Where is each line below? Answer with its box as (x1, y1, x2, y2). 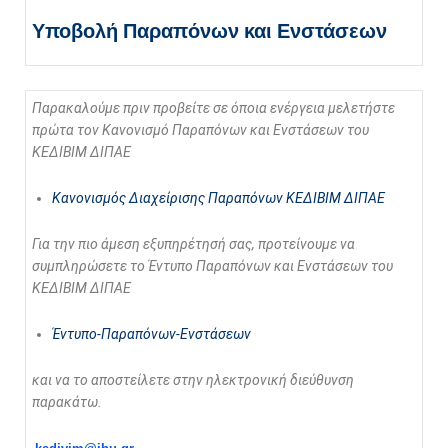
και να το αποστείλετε (32, 372, 170, 388)
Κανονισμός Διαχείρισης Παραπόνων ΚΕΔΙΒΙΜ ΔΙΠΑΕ (52, 190, 385, 206)
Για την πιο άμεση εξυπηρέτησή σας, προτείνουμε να (32, 236, 355, 252)
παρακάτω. (32, 394, 102, 410)
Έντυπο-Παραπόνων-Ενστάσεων (52, 326, 251, 342)
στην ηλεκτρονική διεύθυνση (170, 372, 354, 388)
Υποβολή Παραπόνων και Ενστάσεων (32, 12, 387, 48)
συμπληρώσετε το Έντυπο (32, 258, 196, 274)
